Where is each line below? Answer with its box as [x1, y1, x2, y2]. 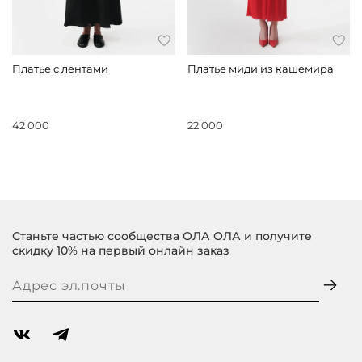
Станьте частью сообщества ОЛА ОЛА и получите [12, 229, 312, 244]
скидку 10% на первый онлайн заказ [12, 243, 229, 259]
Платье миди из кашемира [187, 62, 334, 76]
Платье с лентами [12, 62, 108, 76]
